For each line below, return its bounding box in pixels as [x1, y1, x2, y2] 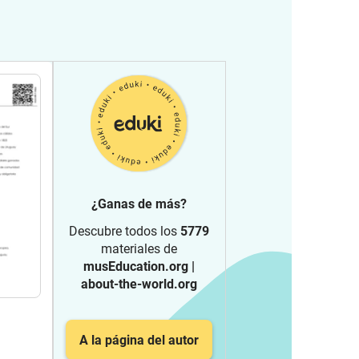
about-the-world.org [81, 276, 197, 292]
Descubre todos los [69, 224, 180, 239]
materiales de [101, 241, 177, 256]
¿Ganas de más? [91, 196, 187, 212]
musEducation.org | [83, 259, 195, 274]
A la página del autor [79, 332, 199, 348]
